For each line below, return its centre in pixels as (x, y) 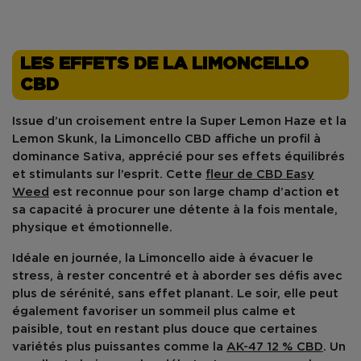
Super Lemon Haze (258, 121)
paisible (36, 329)
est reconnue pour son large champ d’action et (194, 192)
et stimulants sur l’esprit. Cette (109, 174)
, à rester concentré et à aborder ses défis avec (196, 276)
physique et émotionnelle (91, 228)
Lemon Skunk (53, 139)
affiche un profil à (266, 139)
